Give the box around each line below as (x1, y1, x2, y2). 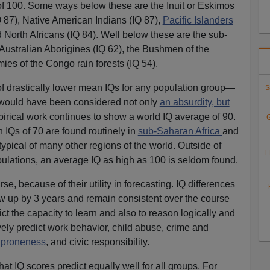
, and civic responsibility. (45, 236, 149, 247)
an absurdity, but (159, 96, 230, 107)
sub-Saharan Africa (137, 125, 222, 136)
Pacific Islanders (162, 14, 233, 25)
